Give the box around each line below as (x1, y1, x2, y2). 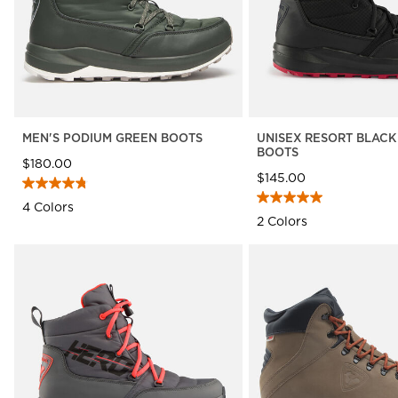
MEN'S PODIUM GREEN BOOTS (22, 129, 203, 146)
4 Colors (22, 197, 74, 216)
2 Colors (256, 211, 307, 230)
